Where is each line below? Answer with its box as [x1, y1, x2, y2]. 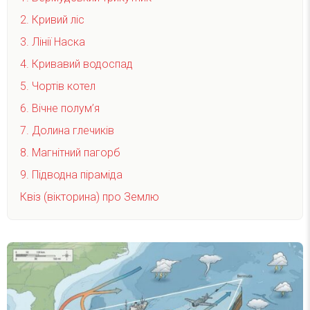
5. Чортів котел [20, 80, 95, 93]
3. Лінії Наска [20, 35, 85, 49]
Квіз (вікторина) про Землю [20, 190, 159, 204]
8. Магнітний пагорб [20, 146, 120, 160]
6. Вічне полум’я [20, 102, 100, 116]
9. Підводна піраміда [20, 168, 122, 182]
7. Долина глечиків [20, 124, 114, 138]
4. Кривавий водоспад [20, 57, 133, 71]
